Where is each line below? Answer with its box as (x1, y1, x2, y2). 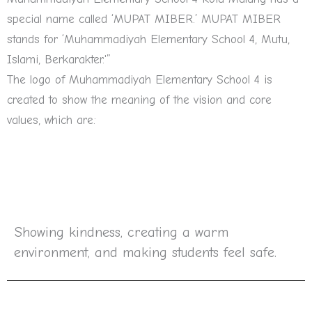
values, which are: (7, 112, 96, 127)
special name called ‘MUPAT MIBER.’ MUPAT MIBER (7, 11, 281, 26)
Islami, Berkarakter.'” (7, 52, 111, 66)
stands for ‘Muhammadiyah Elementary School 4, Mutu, (7, 31, 290, 46)
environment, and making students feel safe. (14, 244, 276, 260)
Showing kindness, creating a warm (14, 224, 228, 240)
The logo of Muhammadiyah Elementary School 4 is (7, 72, 272, 86)
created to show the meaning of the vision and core (7, 92, 272, 107)
